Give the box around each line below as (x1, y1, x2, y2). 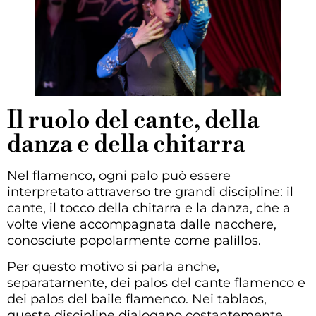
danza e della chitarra (7, 130, 245, 160)
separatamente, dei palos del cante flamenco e (7, 275, 305, 291)
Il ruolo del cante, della (7, 106, 260, 136)
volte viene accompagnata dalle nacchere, (7, 217, 276, 233)
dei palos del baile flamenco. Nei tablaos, (7, 291, 267, 308)
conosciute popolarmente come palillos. (7, 233, 261, 249)
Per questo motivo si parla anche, (7, 259, 219, 275)
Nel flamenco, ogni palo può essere (7, 168, 231, 184)
